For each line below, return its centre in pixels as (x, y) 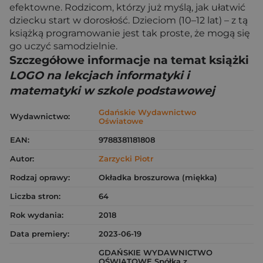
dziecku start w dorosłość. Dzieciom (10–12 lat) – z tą (129, 20)
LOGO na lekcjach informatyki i (100, 75)
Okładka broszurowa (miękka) (158, 177)
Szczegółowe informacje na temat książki (129, 60)
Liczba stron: (35, 196)
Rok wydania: (37, 215)
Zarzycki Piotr (126, 159)
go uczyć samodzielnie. (63, 46)
